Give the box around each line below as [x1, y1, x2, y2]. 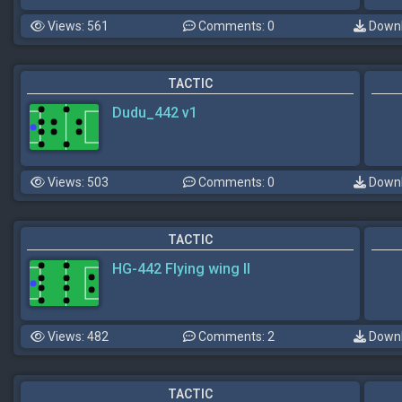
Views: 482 [45, 328, 109, 344]
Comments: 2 [196, 328, 275, 344]
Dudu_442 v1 [112, 104, 197, 122]
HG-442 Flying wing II [112, 260, 250, 278]
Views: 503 [45, 175, 109, 190]
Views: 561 [45, 19, 109, 34]
